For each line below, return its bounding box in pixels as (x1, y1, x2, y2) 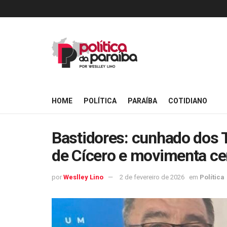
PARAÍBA (128, 97, 157, 105)
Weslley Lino (63, 173, 103, 181)
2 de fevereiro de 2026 (120, 173, 184, 181)
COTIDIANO (168, 97, 207, 105)
